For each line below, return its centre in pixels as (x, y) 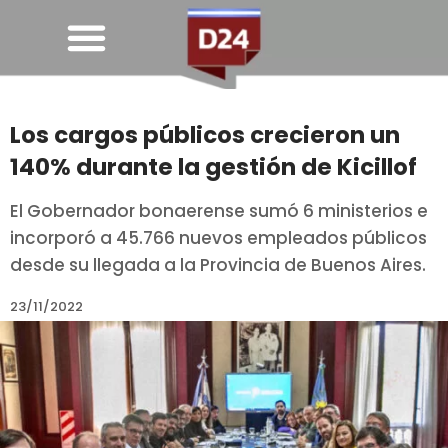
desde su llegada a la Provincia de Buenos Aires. (218, 265)
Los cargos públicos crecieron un (205, 135)
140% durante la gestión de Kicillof (213, 167)
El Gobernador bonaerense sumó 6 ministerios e (219, 211)
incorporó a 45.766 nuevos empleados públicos (218, 238)
